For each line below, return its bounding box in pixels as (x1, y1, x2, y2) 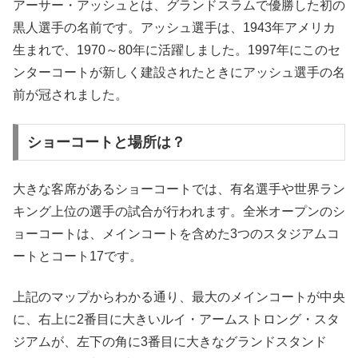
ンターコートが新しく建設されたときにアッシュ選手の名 (13, 65, 345, 79)
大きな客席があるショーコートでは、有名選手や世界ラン (13, 182, 345, 197)
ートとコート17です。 (13, 249, 142, 264)
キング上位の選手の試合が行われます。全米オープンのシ (13, 205, 345, 219)
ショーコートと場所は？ (26, 134, 185, 150)
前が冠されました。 (13, 87, 128, 101)
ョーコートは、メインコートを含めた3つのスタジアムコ (13, 227, 340, 241)
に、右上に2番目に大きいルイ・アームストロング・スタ (13, 312, 340, 326)
